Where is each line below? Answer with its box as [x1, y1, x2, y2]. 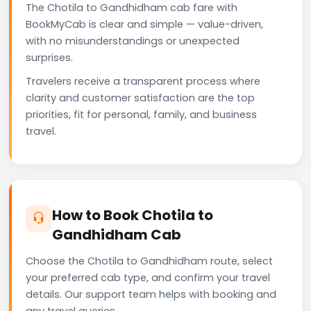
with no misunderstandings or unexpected [26, 33, 239, 48]
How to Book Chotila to [52, 205, 213, 225]
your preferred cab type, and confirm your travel [26, 270, 270, 285]
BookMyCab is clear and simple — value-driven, [26, 17, 263, 31]
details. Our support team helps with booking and [26, 287, 276, 301]
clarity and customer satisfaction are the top [26, 90, 255, 105]
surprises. [26, 50, 73, 65]
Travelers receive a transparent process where [26, 74, 260, 88]
